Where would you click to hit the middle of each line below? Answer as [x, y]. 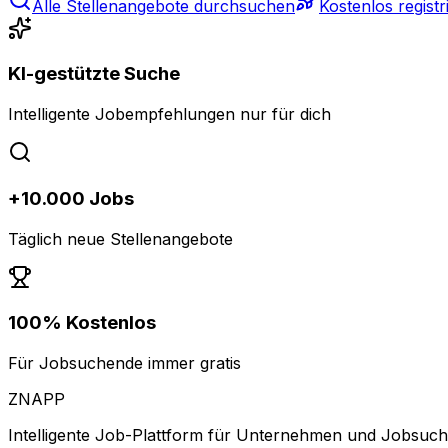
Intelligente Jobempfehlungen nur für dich [169, 114]
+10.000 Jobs [71, 198]
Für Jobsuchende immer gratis [124, 363]
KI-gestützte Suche [94, 74]
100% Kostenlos [82, 323]
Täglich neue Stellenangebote [120, 238]
